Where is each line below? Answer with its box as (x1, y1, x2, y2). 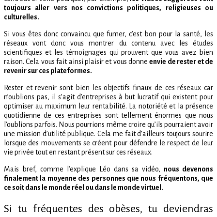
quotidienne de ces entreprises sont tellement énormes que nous (4, 111, 213, 120)
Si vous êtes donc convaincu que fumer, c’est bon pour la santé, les (4, 30, 213, 38)
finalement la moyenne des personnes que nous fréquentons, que (4, 174, 213, 183)
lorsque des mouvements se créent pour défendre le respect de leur (4, 139, 213, 147)
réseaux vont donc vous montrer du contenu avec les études (4, 39, 213, 47)
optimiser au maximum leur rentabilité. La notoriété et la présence (4, 102, 213, 110)
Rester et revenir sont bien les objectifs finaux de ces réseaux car (4, 84, 213, 92)
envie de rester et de (149, 58, 214, 66)
